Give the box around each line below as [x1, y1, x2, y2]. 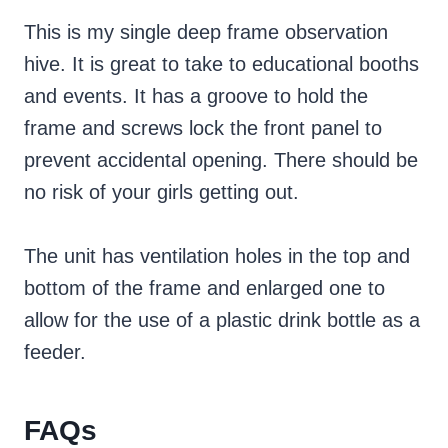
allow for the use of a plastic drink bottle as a [24, 309, 420, 332]
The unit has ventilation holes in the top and [24, 245, 410, 268]
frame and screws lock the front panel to [24, 117, 382, 140]
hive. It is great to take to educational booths [24, 53, 419, 76]
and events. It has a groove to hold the [24, 85, 368, 108]
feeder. [24, 341, 86, 364]
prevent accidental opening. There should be [24, 149, 418, 172]
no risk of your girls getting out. [24, 181, 299, 204]
